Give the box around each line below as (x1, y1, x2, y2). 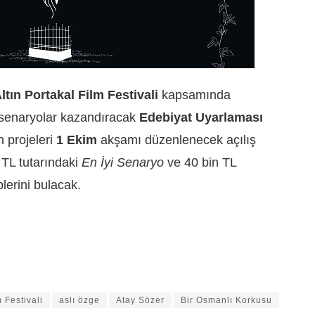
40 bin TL (184, 155, 236, 170)
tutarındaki (19, 155, 82, 170)
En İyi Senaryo (82, 155, 164, 170)
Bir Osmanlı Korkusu (181, 295, 272, 305)
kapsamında (162, 88, 231, 103)
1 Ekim (56, 133, 97, 148)
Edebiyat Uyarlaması (136, 110, 263, 125)
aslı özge (59, 295, 100, 305)
